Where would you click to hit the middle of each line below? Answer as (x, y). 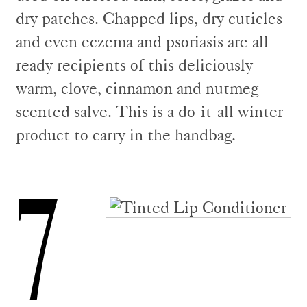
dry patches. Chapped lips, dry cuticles (149, 18)
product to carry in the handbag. (126, 135)
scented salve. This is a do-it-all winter (149, 111)
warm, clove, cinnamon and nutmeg (137, 88)
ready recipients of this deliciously (134, 65)
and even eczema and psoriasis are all (142, 41)
